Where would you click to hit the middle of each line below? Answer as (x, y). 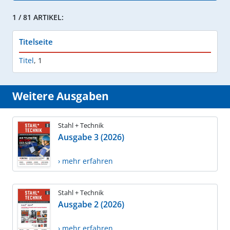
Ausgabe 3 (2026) (91, 137)
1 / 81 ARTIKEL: (38, 17)
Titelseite (36, 41)
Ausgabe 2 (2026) (91, 205)
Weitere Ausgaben (61, 96)
